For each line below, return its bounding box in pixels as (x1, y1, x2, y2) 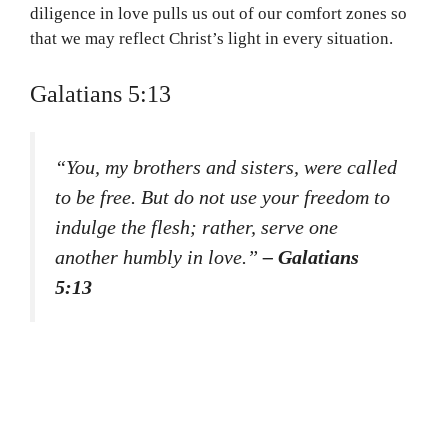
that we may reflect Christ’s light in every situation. (30, 28, 393, 48)
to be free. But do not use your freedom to (55, 186, 390, 209)
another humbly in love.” (55, 246, 263, 269)
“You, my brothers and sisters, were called (55, 156, 397, 179)
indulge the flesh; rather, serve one (55, 216, 338, 239)
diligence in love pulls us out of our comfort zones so (30, 3, 407, 23)
